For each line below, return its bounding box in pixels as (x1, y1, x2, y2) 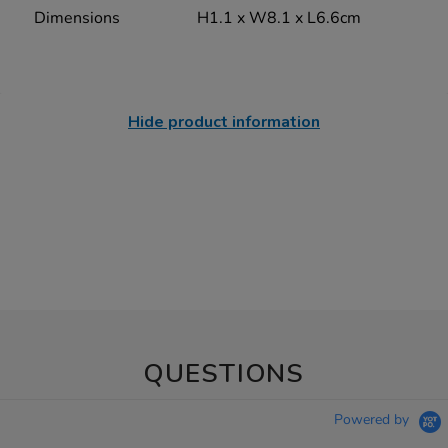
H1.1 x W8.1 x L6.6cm (196, 7, 361, 30)
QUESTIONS (143, 356, 305, 392)
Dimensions (34, 7, 121, 30)
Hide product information (128, 111, 320, 134)
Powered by (334, 410, 413, 430)
